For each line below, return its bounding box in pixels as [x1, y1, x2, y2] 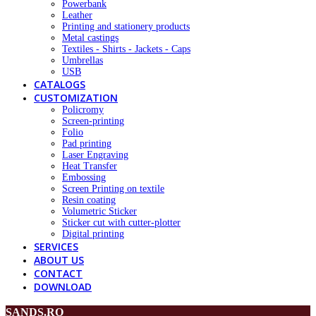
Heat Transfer [62, 161, 117, 172]
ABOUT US [34, 253, 84, 267]
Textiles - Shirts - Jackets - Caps [62, 44, 190, 55]
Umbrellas [62, 55, 103, 66]
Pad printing [62, 138, 111, 150]
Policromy [62, 104, 104, 116]
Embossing [62, 172, 106, 183]
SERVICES [34, 240, 78, 254]
